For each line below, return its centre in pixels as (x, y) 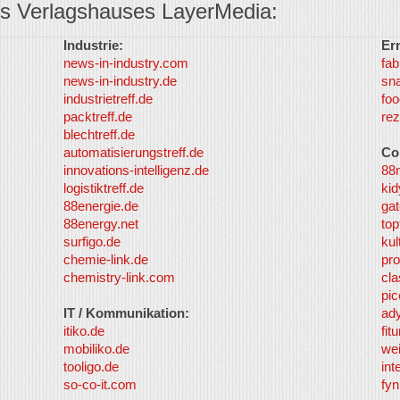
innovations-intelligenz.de (137, 170)
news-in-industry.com (126, 63)
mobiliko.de (97, 349)
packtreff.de (98, 117)
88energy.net (101, 224)
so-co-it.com (100, 384)
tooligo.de (92, 367)
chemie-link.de (106, 259)
